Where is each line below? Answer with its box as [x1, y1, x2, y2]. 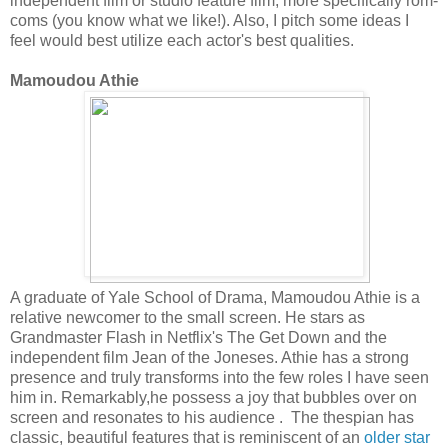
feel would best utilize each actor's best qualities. [10, 31, 354, 49]
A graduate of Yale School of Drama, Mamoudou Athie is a [10, 288, 420, 306]
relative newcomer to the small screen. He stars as [10, 308, 365, 326]
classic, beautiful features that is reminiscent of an [10, 428, 364, 446]
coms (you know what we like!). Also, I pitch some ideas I [10, 11, 409, 29]
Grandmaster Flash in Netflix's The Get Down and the [10, 328, 387, 346]
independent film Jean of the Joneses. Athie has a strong [10, 348, 409, 366]
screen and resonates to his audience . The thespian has [10, 408, 414, 426]
